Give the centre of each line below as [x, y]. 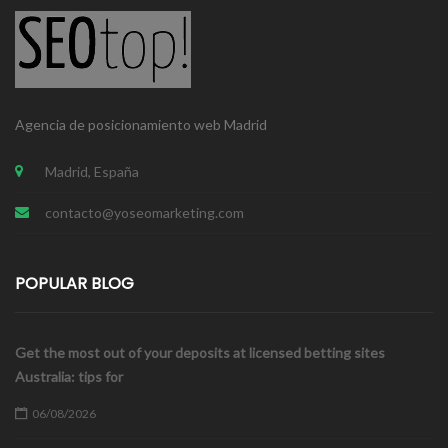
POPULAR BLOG [74, 283]
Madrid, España [92, 171]
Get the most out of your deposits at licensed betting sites [200, 352]
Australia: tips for [69, 376]
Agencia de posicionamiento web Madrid [141, 124]
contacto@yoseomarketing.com [144, 212]
